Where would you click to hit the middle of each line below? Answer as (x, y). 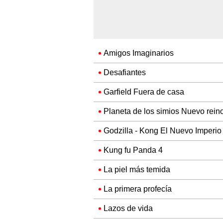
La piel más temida (137, 170)
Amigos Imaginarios (139, 53)
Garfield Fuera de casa (144, 92)
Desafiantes (125, 73)
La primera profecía (138, 189)
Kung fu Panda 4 (133, 150)
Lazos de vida (128, 209)
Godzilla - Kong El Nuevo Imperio (163, 131)
